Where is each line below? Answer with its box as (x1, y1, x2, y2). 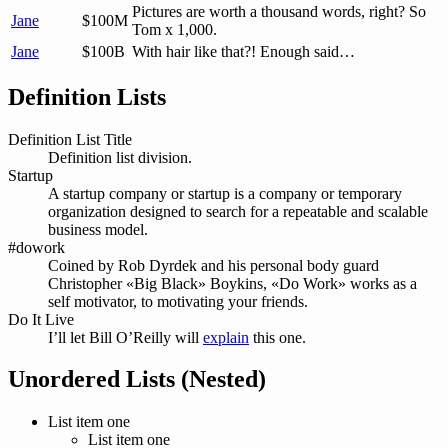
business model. (48, 220, 148, 238)
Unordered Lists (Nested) (8, 366, 266, 393)
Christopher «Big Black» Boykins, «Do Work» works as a (48, 274, 417, 292)
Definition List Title (8, 130, 132, 148)
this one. (249, 328, 306, 346)
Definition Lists (8, 83, 166, 110)
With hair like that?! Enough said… (132, 42, 355, 60)
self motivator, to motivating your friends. (48, 292, 308, 310)
